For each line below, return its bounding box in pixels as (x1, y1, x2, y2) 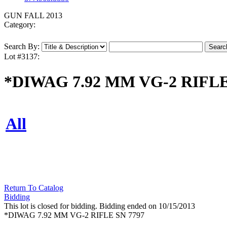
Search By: (4, 42, 40, 51)
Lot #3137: (4, 52, 40, 61)
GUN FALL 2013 (4, 11, 62, 20)
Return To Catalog (4, 183, 63, 193)
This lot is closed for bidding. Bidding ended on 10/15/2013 (4, 202, 195, 211)
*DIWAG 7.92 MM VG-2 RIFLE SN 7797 (4, 211, 144, 220)
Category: (4, 20, 35, 29)
